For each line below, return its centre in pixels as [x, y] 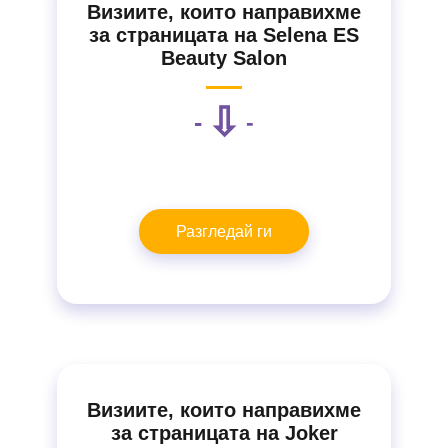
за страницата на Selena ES [224, 35]
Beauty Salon [224, 58]
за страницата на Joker [224, 433]
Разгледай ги [224, 231]
